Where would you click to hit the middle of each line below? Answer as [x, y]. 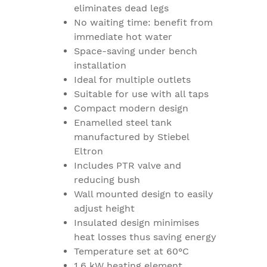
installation [100, 66]
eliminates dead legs [121, 8]
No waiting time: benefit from [143, 23]
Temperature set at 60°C [131, 252]
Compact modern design [131, 108]
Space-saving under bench [136, 51]
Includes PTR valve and [128, 166]
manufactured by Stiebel [131, 137]
